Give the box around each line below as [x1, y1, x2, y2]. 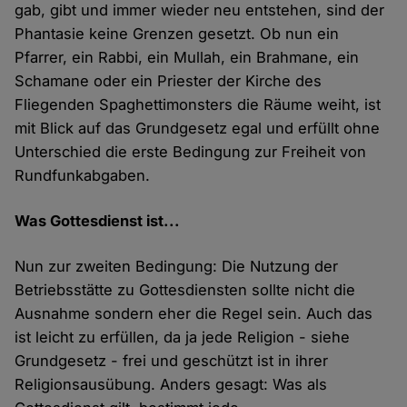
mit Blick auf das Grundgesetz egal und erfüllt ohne [15, 119, 381, 138]
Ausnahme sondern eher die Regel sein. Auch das [15, 304, 373, 323]
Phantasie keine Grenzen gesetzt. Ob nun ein [15, 25, 340, 44]
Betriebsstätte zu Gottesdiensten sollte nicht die [15, 281, 356, 300]
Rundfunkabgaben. [15, 166, 151, 185]
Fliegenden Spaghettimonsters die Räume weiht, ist [15, 95, 382, 114]
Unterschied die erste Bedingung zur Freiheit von [15, 143, 367, 162]
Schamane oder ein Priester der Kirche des [15, 72, 323, 91]
